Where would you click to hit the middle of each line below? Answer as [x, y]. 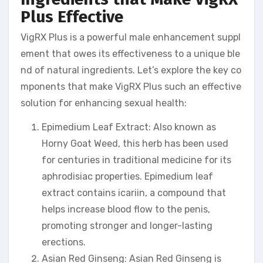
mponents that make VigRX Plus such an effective [131, 87]
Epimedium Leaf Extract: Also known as [129, 127]
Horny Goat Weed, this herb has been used [135, 144]
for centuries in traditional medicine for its [136, 160]
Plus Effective [72, 16]
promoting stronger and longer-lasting [127, 226]
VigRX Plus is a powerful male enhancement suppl [131, 38]
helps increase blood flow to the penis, [126, 210]
